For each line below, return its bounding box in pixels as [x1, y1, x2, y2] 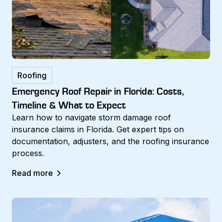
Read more [12, 167, 53, 178]
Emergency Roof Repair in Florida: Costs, [12, 84, 184, 97]
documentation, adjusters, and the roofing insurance [12, 136, 209, 146]
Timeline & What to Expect [12, 98, 126, 111]
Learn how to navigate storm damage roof [12, 112, 171, 122]
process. [12, 148, 44, 158]
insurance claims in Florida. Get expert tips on [12, 124, 184, 134]
